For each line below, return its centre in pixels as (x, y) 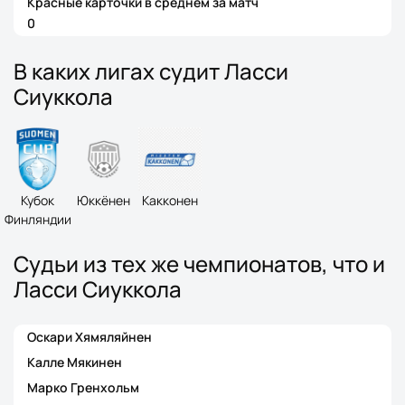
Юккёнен (104, 200)
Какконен (170, 200)
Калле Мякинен (75, 362)
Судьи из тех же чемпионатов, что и (199, 264)
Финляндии (38, 219)
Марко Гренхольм (83, 387)
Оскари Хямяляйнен (89, 337)
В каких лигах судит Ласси (151, 71)
